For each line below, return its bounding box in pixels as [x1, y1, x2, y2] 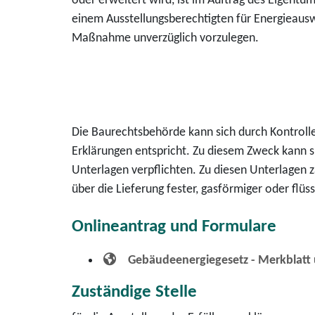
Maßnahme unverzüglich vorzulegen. [72, 32, 259, 45]
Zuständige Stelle [72, 283, 197, 301]
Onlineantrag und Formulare [72, 218, 276, 236]
